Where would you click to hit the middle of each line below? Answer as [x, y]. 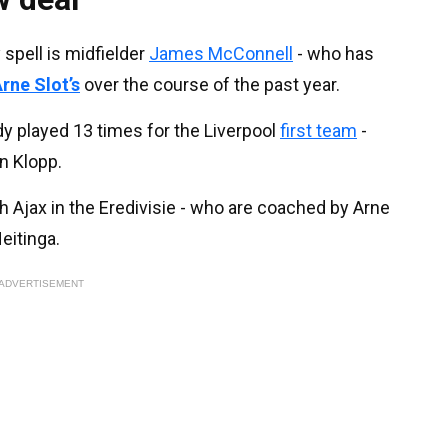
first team [318, 130]
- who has [333, 53]
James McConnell [221, 53]
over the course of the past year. [210, 84]
